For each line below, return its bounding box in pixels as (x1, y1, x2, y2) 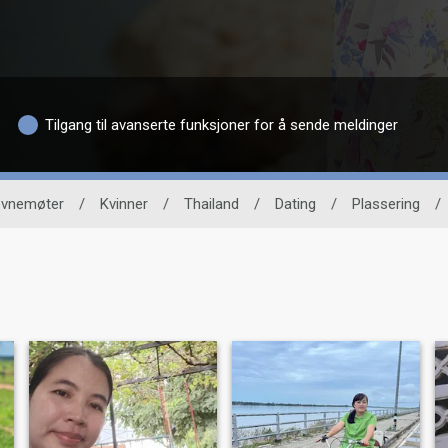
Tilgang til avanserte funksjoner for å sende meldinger (45, 115, 399, 134)
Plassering (351, 195, 420, 213)
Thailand (183, 195, 239, 213)
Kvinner (99, 195, 148, 213)
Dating (274, 195, 316, 213)
